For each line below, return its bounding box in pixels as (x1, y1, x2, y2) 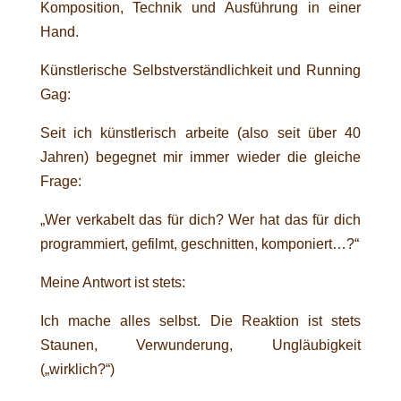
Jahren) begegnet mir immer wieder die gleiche (39, 149, 362, 165)
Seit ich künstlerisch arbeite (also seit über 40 (39, 124, 362, 141)
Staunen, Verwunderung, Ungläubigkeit (39, 337, 362, 353)
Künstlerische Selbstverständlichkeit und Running (39, 62, 362, 78)
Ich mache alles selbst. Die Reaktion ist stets (39, 312, 362, 328)
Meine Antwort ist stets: (39, 274, 185, 290)
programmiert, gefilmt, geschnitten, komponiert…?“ (39, 235, 359, 252)
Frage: (39, 173, 81, 189)
